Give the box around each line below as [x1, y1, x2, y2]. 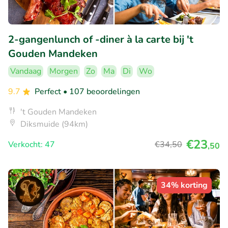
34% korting [161, 180, 208, 191]
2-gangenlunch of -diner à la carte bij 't [8, 33, 193, 47]
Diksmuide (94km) [20, 119, 88, 130]
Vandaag [10, 66, 41, 77]
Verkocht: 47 [8, 139, 55, 151]
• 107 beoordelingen [63, 86, 140, 98]
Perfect [35, 86, 63, 98]
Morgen [49, 66, 78, 77]
